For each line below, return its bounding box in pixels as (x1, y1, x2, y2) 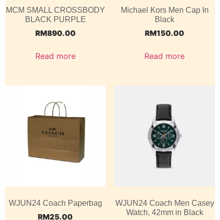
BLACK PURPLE (25, 15, 86, 24)
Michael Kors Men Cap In (120, 5, 209, 14)
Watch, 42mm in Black (126, 208, 203, 217)
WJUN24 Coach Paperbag (8, 198, 102, 207)
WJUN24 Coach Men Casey (115, 198, 214, 207)
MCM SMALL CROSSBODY (5, 5, 105, 14)
